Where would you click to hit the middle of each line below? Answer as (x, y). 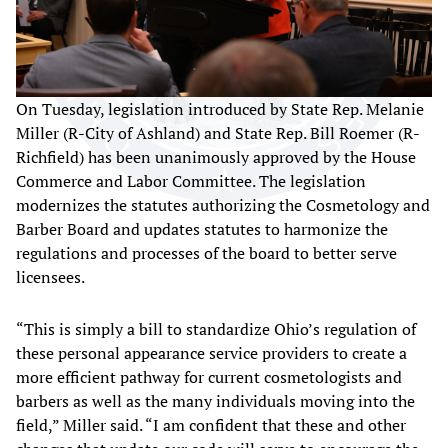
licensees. (50, 276)
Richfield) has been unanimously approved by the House (216, 156)
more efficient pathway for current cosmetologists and (209, 376)
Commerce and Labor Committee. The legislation (191, 180)
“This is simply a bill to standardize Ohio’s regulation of (216, 328)
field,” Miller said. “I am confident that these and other (211, 424)
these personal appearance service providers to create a (211, 352)
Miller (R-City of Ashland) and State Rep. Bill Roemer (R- (218, 132)
